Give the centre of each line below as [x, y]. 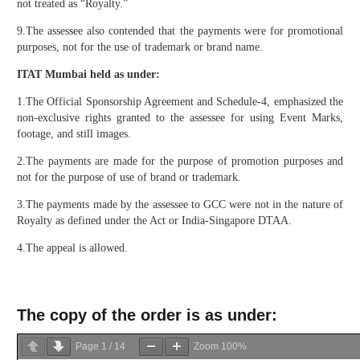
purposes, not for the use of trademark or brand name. [140, 47]
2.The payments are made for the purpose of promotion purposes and [180, 161]
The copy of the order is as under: [147, 315]
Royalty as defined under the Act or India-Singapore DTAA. [154, 220]
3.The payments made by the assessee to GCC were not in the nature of [180, 204]
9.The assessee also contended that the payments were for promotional [180, 31]
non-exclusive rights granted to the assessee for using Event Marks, [180, 117]
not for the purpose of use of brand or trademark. [129, 177]
